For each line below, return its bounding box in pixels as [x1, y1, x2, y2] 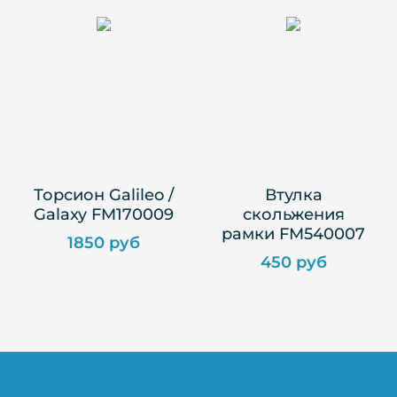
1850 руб [67, 233, 140, 253]
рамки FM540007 [222, 224, 365, 244]
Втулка [264, 185, 323, 205]
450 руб [260, 253, 327, 272]
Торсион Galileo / [34, 185, 174, 205]
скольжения [242, 205, 345, 224]
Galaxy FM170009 [34, 205, 174, 224]
